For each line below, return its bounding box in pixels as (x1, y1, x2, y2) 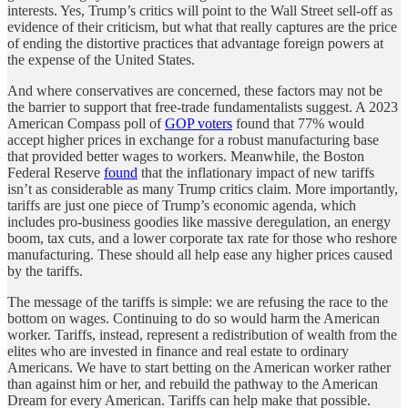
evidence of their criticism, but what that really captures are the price (7, 18, 397, 35)
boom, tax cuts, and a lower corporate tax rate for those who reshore (7, 229, 397, 246)
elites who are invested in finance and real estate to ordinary (7, 342, 349, 359)
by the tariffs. (7, 262, 90, 279)
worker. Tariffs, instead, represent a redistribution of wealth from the (7, 326, 397, 342)
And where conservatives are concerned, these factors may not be (7, 82, 382, 98)
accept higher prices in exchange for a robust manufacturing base (7, 131, 379, 148)
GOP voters (165, 115, 232, 131)
